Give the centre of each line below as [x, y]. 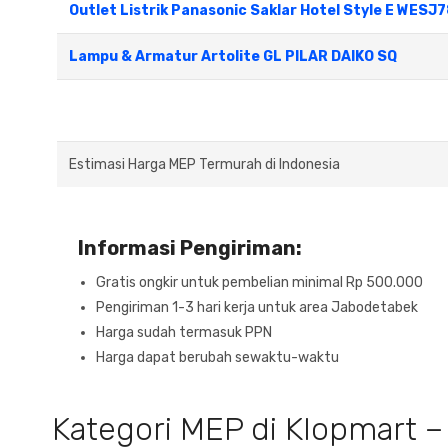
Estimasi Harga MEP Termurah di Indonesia [204, 165]
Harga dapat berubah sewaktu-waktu [217, 358]
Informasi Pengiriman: [190, 248]
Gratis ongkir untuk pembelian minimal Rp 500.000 [259, 283]
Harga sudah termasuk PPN [184, 333]
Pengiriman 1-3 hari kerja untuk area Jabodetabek [257, 308]
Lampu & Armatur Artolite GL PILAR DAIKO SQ [233, 57]
